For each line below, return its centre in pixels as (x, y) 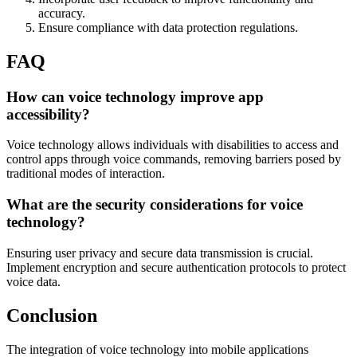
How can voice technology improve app (135, 96)
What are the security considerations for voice (155, 205)
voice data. (33, 281)
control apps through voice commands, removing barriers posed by (174, 159)
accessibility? (48, 114)
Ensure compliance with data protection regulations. (168, 27)
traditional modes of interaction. (86, 174)
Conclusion (52, 315)
